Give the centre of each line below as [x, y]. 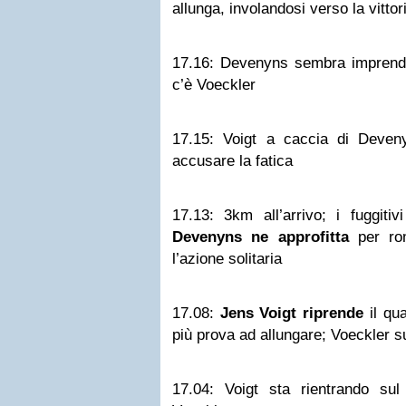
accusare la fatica [232, 161]
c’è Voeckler [214, 85]
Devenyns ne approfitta [261, 237]
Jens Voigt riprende [292, 313]
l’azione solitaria [227, 259]
